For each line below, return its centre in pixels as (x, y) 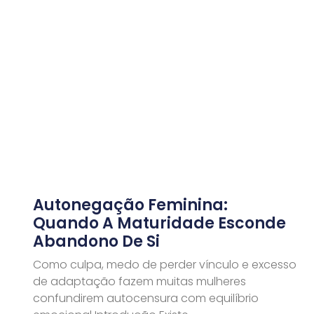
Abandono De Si (96, 242)
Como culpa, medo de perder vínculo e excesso (165, 265)
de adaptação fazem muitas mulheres (139, 282)
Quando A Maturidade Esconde (159, 224)
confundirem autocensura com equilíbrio (146, 299)
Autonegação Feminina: (130, 205)
